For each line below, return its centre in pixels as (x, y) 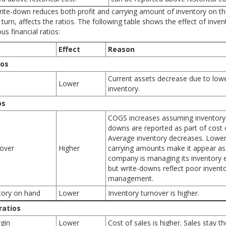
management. (131, 178)
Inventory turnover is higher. (154, 193)
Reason (121, 49)
